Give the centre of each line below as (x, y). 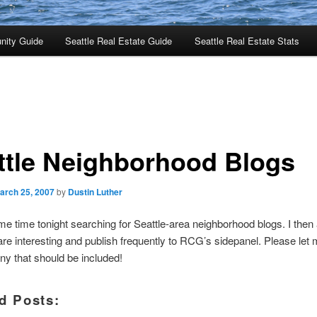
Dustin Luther (95, 191)
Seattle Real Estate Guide (119, 41)
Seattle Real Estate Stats (247, 41)
